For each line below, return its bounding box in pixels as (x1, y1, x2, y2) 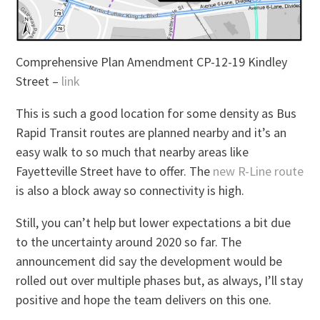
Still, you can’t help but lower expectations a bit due (16, 214, 291, 231)
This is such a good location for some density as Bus (16, 104, 297, 121)
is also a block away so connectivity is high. (16, 181, 245, 199)
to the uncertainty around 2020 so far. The (16, 233, 242, 250)
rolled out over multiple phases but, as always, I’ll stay (16, 271, 304, 289)
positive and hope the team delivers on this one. (16, 291, 272, 308)
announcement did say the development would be (16, 252, 283, 269)
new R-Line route (213, 162, 304, 179)
